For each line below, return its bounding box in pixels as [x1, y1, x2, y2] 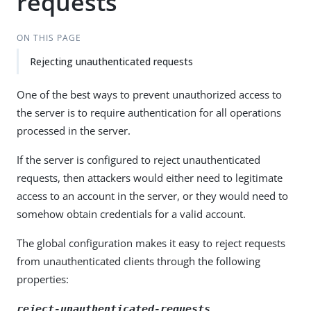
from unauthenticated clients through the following [17, 254, 260, 268]
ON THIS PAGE [16, 32, 81, 44]
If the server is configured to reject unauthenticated [17, 153, 260, 167]
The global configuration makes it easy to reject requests [17, 236, 285, 250]
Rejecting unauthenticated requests [30, 55, 193, 68]
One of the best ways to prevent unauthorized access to [17, 87, 282, 101]
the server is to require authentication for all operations [17, 106, 281, 119]
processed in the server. [17, 124, 131, 137]
